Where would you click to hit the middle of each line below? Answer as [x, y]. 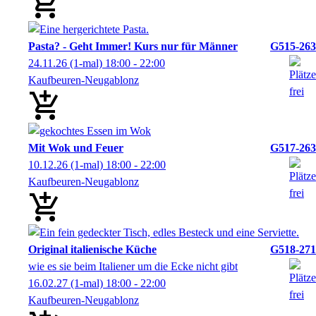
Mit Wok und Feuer [76, 148]
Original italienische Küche [92, 249]
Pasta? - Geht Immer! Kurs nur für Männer [133, 46]
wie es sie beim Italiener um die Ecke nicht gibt [133, 266]
